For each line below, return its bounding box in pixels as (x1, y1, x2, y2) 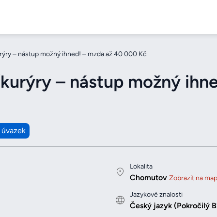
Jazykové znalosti (130, 190, 183, 199)
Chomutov (130, 173, 167, 183)
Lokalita (130, 162, 153, 171)
